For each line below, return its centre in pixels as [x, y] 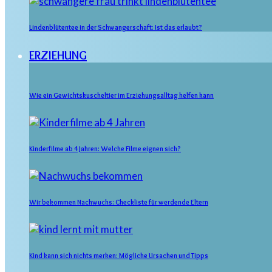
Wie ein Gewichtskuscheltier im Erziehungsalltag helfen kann [121, 96]
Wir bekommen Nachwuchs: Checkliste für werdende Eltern [119, 202]
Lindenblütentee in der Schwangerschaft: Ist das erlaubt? [116, 28]
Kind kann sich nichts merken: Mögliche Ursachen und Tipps [119, 256]
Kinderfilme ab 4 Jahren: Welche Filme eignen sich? [105, 149]
